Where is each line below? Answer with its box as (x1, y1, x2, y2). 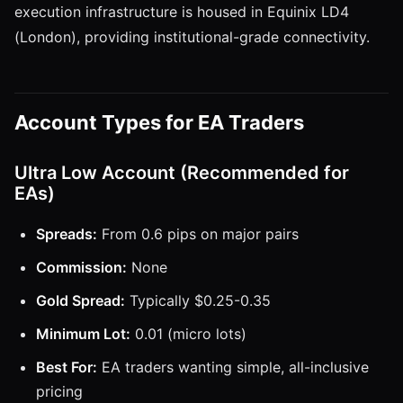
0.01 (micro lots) (130, 324, 246, 343)
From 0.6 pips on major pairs (97, 224, 299, 243)
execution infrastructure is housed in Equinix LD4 (14, 2, 349, 21)
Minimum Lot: (36, 324, 130, 343)
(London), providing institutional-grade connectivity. (14, 27, 370, 46)
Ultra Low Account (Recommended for (14, 161, 349, 184)
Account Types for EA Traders (14, 110, 304, 134)
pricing (36, 381, 83, 400)
